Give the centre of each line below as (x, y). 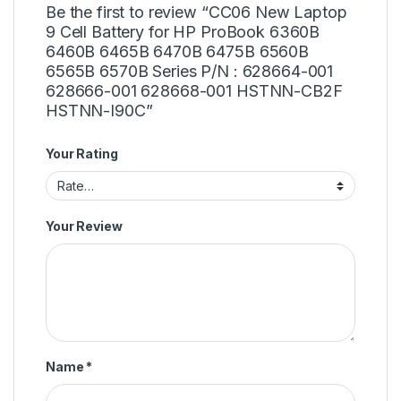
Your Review (84, 226)
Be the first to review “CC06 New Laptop (196, 12)
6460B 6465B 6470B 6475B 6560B (177, 51)
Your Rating (82, 153)
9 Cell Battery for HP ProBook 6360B (183, 31)
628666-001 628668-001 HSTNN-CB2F (194, 90)
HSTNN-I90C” (99, 110)
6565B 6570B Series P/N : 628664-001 (190, 71)
